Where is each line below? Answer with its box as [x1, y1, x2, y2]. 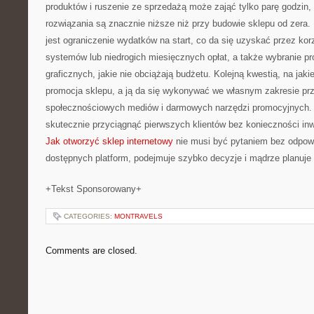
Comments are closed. [46, 245, 137, 256]
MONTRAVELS [114, 212, 163, 220]
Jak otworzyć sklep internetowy [46, 136, 173, 146]
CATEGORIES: [64, 212, 114, 220]
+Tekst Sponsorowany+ [46, 184, 142, 194]
